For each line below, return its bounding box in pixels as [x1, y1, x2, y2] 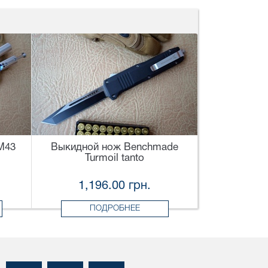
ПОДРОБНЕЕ [89, 205, 140, 213]
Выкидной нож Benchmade [51, 143, 178, 153]
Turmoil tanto [85, 154, 144, 163]
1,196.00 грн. [78, 181, 151, 192]
